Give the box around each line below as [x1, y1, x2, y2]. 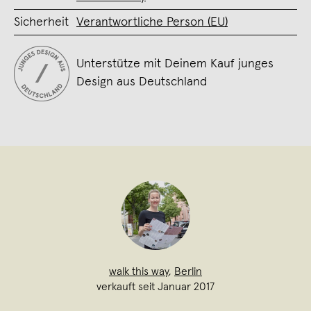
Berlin [174, 265, 202, 277]
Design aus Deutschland [76, 75, 207, 88]
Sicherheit [14, 15, 69, 28]
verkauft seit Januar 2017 [96, 280, 215, 292]
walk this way [109, 265, 169, 277]
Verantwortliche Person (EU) [76, 15, 228, 28]
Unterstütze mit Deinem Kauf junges [76, 57, 274, 70]
